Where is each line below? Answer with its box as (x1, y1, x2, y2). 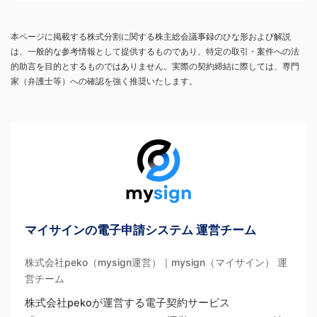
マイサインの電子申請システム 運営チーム (25, 223, 256, 237)
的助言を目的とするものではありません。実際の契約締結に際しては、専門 (11, 61, 299, 71)
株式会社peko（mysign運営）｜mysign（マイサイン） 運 (25, 256, 287, 268)
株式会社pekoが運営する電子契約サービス (25, 296, 230, 309)
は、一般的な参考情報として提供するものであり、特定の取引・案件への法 (11, 46, 299, 57)
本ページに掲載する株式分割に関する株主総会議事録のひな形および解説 (11, 31, 291, 42)
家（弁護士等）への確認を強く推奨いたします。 (11, 76, 197, 86)
